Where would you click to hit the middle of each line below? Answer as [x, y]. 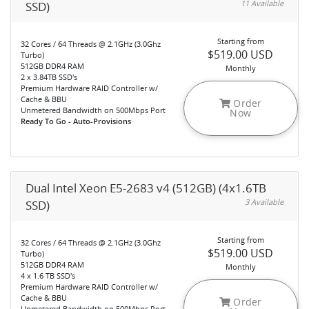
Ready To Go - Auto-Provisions [76, 121]
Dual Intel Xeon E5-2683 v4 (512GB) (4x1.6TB [146, 188]
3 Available [264, 202]
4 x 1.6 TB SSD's [48, 276]
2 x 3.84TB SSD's [49, 77]
